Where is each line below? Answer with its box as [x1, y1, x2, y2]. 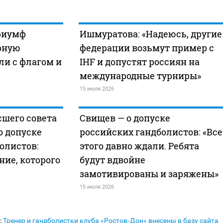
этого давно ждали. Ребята [79, 140, 199, 152]
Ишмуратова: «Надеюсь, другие [79, 28, 222, 40]
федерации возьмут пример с [79, 42, 214, 54]
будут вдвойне [79, 154, 145, 166]
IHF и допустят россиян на [79, 56, 200, 68]
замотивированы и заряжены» [79, 168, 219, 180]
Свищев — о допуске [79, 112, 170, 124]
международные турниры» [79, 70, 201, 82]
